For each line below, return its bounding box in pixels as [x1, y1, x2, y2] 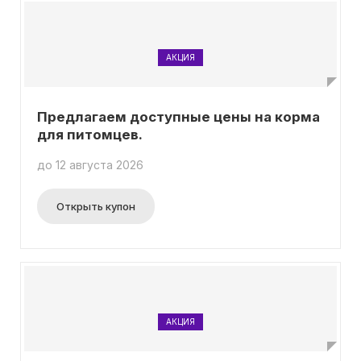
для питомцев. [37, 127, 143, 143]
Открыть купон [56, 200, 135, 213]
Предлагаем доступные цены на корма [37, 109, 320, 125]
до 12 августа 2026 [37, 158, 143, 172]
